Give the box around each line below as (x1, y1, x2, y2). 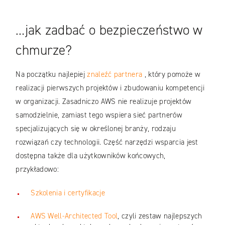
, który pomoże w (142, 69, 200, 79)
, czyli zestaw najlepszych (118, 211, 202, 221)
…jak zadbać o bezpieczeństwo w (16, 21, 203, 39)
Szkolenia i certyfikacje (31, 188, 105, 198)
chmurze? (16, 41, 72, 59)
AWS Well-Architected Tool (31, 211, 118, 221)
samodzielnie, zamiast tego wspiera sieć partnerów (16, 109, 182, 120)
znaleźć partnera (87, 69, 143, 79)
